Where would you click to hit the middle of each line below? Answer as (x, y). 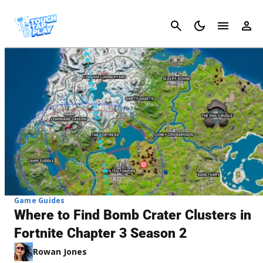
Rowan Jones (60, 251)
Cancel (244, 26)
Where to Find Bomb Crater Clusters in (133, 215)
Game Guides (40, 200)
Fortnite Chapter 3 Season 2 (100, 233)
